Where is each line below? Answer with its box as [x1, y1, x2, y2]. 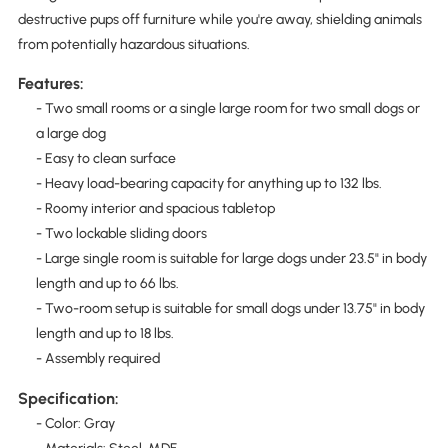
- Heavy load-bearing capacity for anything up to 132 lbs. [35, 175, 382, 193]
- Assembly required [35, 350, 160, 368]
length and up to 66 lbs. [35, 275, 179, 293]
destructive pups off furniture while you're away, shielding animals [17, 11, 422, 29]
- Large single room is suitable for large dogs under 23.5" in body [35, 250, 427, 268]
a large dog [35, 125, 106, 143]
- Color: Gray [35, 414, 115, 432]
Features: [17, 74, 84, 94]
